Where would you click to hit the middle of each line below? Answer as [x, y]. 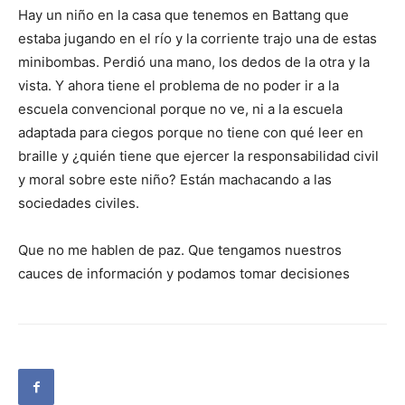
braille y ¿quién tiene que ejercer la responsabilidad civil [198, 156]
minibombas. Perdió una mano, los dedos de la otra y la [194, 62]
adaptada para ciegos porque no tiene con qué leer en [191, 133]
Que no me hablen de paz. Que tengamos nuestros [180, 250]
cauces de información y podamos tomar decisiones [184, 274]
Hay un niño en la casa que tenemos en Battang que [184, 15]
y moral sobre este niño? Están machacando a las [175, 180]
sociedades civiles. [79, 203]
